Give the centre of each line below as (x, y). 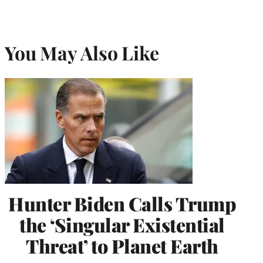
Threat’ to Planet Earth (122, 245)
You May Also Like (82, 53)
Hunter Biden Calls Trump (122, 203)
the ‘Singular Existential (122, 224)
